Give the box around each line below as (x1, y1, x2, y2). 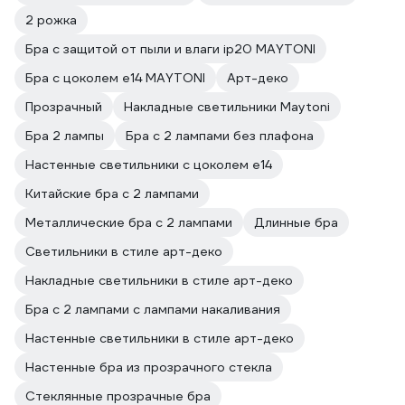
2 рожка (25, 12, 77, 28)
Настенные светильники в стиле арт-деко (25, 330, 294, 346)
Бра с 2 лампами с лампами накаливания (25, 301, 280, 317)
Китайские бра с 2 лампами (25, 185, 199, 202)
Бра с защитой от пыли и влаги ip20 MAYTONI (25, 41, 316, 57)
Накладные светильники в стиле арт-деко (25, 272, 293, 288)
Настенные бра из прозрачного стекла (25, 359, 272, 375)
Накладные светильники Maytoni (124, 99, 330, 115)
